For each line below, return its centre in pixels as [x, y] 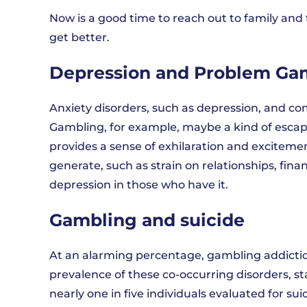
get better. [79, 37]
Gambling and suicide [147, 220]
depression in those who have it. [139, 185]
